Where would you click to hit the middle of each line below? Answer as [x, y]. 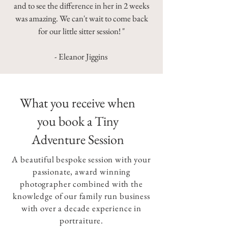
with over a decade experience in [81, 208]
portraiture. [81, 220]
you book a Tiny [78, 121]
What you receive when [78, 103]
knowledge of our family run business [81, 196]
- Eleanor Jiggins [81, 56]
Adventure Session [78, 139]
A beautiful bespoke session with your [81, 159]
